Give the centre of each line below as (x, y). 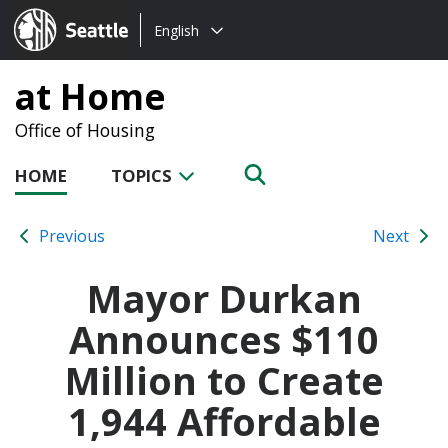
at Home (90, 96)
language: (177, 54)
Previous (70, 235)
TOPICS (143, 175)
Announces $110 (224, 338)
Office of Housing (85, 130)
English (176, 30)
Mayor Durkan (224, 297)
